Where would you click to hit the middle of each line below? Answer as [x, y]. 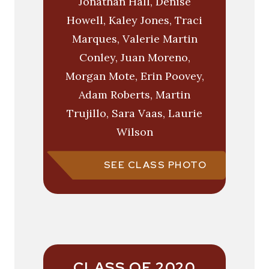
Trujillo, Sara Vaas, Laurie [134, 113]
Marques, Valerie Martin [134, 39]
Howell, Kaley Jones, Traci [134, 20]
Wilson [134, 132]
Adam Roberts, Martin [134, 95]
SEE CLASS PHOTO [155, 165]
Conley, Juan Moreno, [134, 58]
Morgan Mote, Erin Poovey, [134, 76]
